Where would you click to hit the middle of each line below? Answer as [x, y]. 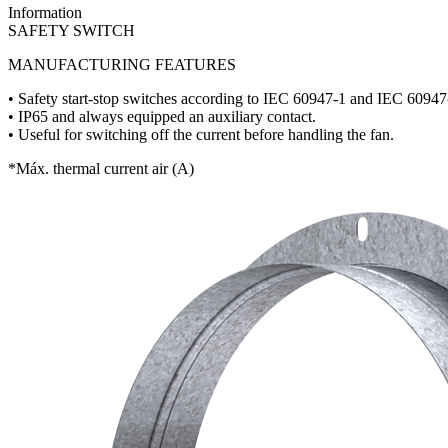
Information [45, 13]
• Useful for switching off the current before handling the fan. [201, 135]
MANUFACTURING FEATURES [122, 65]
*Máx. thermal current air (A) [101, 169]
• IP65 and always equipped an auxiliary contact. [162, 117]
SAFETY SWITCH [71, 31]
